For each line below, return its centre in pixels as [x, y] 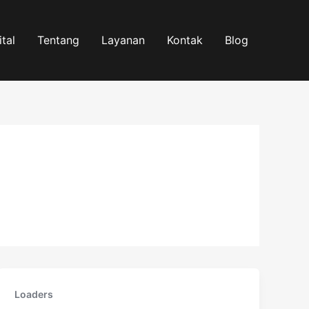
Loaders [34, 294]
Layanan [123, 40]
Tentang [58, 40]
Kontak [185, 40]
